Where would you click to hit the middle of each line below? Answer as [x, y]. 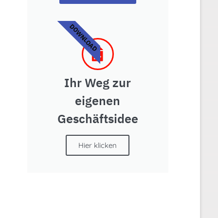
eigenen [98, 100]
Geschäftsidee [98, 118]
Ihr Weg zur [98, 82]
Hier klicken [98, 145]
